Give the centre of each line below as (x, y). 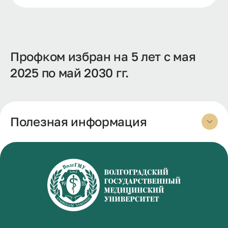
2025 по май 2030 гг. (69, 72)
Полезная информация (79, 121)
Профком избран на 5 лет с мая (103, 56)
